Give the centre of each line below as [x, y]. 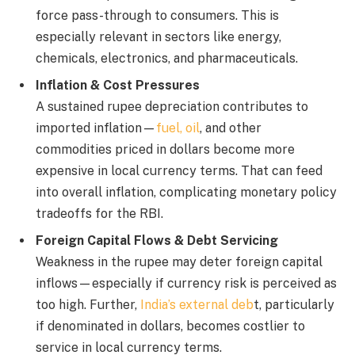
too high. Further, [88, 305]
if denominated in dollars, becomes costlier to [170, 326]
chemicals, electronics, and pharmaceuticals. [167, 59]
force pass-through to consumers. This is [157, 16]
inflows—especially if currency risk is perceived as [186, 284]
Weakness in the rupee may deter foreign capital [179, 262]
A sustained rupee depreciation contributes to [172, 107]
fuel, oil [178, 128]
